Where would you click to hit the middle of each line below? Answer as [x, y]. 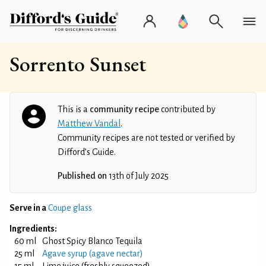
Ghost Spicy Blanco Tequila [92, 241]
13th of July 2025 [138, 176]
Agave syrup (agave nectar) [93, 254]
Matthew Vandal [89, 123]
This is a [74, 109]
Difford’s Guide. [87, 152]
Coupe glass [70, 208]
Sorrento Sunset [78, 64]
